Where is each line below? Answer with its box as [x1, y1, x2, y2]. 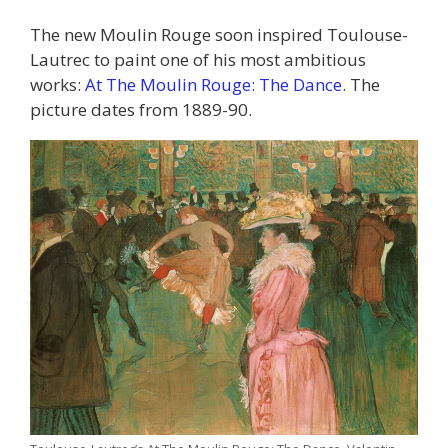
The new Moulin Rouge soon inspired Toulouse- [30, 22, 408, 46]
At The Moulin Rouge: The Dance [85, 72, 342, 96]
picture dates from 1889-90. [30, 97, 252, 121]
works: [30, 72, 85, 96]
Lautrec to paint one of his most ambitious [30, 47, 366, 71]
